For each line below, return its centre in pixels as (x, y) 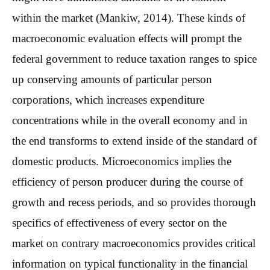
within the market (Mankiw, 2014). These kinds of (129, 17)
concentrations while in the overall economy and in (130, 120)
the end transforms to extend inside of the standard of (134, 140)
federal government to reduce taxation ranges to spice (134, 58)
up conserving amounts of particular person (112, 79)
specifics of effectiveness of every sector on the (119, 222)
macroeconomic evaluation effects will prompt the (127, 38)
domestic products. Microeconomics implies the (122, 161)
